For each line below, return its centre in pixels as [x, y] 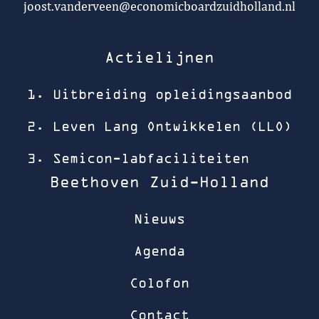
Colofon [159, 283]
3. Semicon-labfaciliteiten [138, 158]
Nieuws [159, 219]
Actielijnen [159, 57]
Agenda [159, 251]
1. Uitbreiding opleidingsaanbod [159, 94]
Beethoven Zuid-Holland [159, 182]
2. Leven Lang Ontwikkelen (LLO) [159, 126]
